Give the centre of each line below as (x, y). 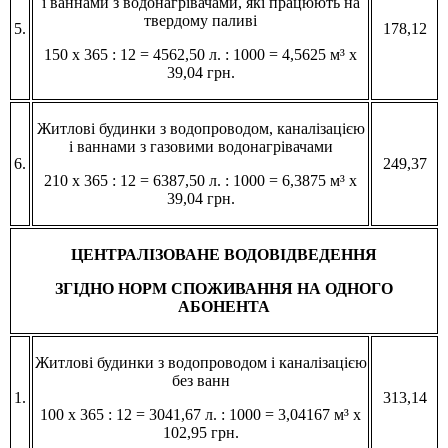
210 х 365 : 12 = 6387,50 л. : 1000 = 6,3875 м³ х (200, 180)
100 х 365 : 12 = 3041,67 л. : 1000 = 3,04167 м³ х (200, 414)
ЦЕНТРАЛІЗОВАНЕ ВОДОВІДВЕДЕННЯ (224, 254)
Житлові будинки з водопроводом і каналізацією (200, 362)
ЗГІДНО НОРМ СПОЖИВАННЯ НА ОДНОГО (224, 288)
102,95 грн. (200, 432)
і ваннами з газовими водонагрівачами (200, 146)
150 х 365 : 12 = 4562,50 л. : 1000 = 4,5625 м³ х (200, 54)
